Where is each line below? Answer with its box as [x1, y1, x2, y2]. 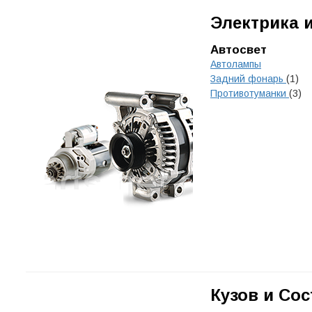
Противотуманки [210, 88, 289, 99]
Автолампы [210, 58, 261, 70]
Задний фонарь [210, 73, 286, 84]
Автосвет [210, 43, 267, 56]
